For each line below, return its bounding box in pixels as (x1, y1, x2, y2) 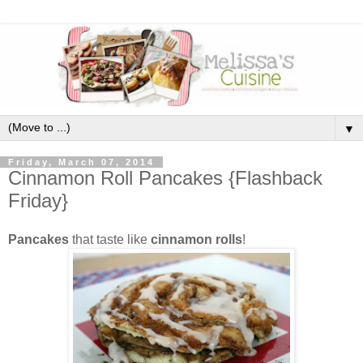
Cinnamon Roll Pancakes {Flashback (8, 166, 322, 189)
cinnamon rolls (151, 232, 242, 246)
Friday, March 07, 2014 (8, 156, 155, 167)
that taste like (69, 232, 151, 246)
